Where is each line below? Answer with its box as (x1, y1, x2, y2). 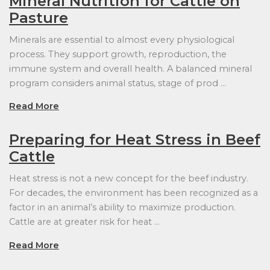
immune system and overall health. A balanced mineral (9, 63, 252, 74)
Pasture (9, 8, 68, 27)
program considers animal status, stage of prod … (9, 77, 226, 89)
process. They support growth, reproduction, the (9, 48, 227, 60)
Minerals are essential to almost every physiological (9, 34, 234, 45)
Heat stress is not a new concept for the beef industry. (9, 173, 248, 184)
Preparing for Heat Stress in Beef (9, 131, 260, 149)
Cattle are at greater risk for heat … (9, 216, 160, 228)
